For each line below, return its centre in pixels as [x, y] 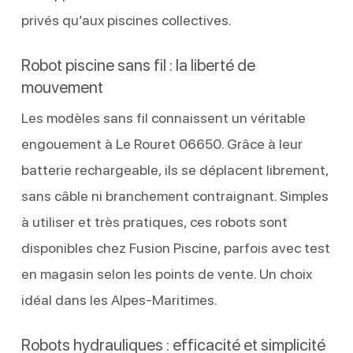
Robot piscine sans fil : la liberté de [138, 65]
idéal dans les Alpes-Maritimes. [119, 299]
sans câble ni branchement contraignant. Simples [175, 195]
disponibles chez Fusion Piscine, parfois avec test [175, 247]
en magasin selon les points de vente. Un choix [166, 273]
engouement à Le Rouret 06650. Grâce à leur [162, 143]
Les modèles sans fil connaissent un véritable [163, 117]
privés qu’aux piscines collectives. [126, 20]
